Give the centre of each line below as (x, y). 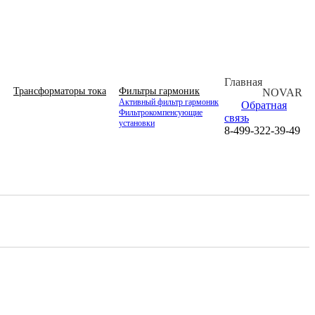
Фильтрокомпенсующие (161, 112)
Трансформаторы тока (60, 91)
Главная (243, 82)
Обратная (264, 105)
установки (137, 123)
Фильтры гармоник (159, 91)
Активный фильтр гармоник (169, 102)
